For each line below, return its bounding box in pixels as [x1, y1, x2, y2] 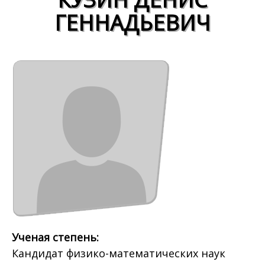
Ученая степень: [12, 230, 102, 245]
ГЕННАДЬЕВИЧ [54, 8, 211, 37]
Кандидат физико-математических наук [12, 246, 225, 261]
